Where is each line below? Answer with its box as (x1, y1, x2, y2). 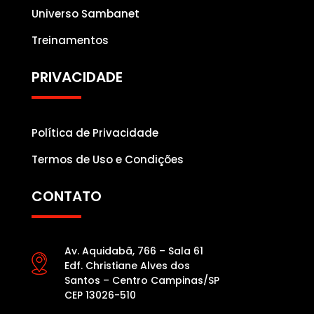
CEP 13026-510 (64, 288, 136, 302)
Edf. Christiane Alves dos (64, 259, 190, 273)
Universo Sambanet (31, 6, 139, 21)
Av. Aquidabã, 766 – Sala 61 (64, 244, 203, 258)
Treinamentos (31, 33, 109, 48)
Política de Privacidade (31, 125, 158, 140)
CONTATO (31, 186, 102, 206)
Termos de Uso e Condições (31, 152, 184, 167)
